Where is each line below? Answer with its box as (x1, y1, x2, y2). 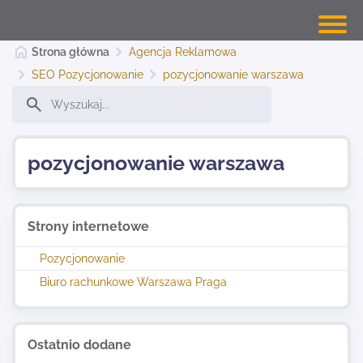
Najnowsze (12, 226, 88, 243)
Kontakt (12, 280, 66, 297)
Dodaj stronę (12, 172, 100, 189)
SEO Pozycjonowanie (32, 68, 144, 81)
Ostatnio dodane (28, 337, 131, 352)
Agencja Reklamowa (129, 45, 237, 58)
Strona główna (32, 45, 110, 58)
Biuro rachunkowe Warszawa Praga (40, 275, 227, 288)
